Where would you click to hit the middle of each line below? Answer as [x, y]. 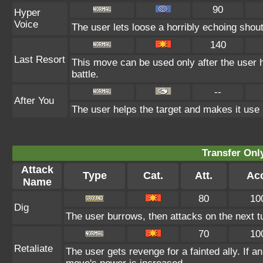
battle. [85, 74]
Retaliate [33, 249]
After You [34, 101]
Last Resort [40, 60]
